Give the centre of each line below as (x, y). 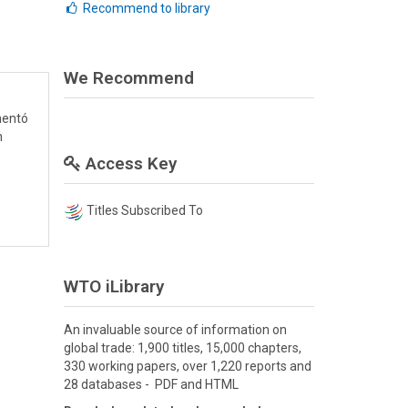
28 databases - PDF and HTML (151, 384)
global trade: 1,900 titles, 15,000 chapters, (182, 347)
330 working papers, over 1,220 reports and (187, 366)
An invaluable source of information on (175, 329)
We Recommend (128, 78)
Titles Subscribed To (144, 211)
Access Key (128, 163)
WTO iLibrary (113, 286)
